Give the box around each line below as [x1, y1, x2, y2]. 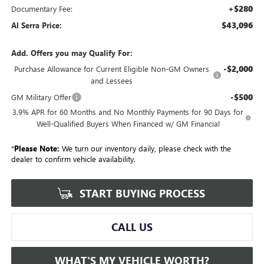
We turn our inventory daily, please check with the [59, 143, 231, 154]
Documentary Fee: [11, 4, 72, 14]
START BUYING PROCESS [77, 186, 205, 201]
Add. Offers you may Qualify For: [11, 48, 133, 58]
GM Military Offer [11, 92, 71, 103]
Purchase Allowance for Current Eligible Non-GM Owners [14, 64, 210, 74]
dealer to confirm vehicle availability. [11, 154, 136, 164]
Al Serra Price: [11, 20, 62, 31]
